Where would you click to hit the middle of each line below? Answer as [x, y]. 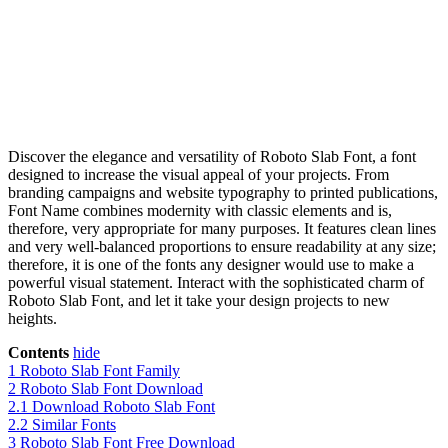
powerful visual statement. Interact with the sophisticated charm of [216, 283]
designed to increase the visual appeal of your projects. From [198, 175]
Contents [38, 353]
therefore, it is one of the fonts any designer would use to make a [211, 265]
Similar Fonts [74, 425]
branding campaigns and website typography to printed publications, [223, 193]
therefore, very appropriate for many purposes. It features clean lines [222, 229]
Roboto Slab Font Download [111, 389]
